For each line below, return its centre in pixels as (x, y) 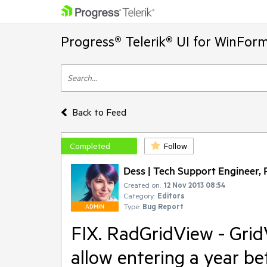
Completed (90, 146)
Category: (139, 195)
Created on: (142, 185)
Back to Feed (99, 112)
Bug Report (163, 206)
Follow (176, 146)
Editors (171, 195)
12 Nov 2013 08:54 (195, 185)
